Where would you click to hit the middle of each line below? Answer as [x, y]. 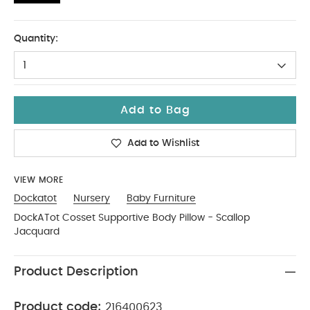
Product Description [76, 272]
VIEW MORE [39, 180]
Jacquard [37, 232]
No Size [42, 28]
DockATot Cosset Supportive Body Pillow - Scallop [132, 218]
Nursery [92, 199]
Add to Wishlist [163, 143]
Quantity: [36, 39]
